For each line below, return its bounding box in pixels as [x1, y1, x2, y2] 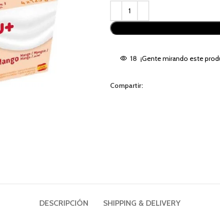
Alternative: [110, 1, 144, 10]
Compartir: [110, 81, 143, 90]
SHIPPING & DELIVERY [103, 198, 181, 208]
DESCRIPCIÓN [39, 198, 88, 208]
